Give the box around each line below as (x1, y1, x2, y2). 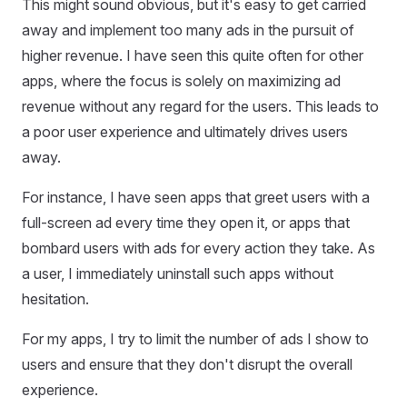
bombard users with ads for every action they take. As (22, 238, 375, 257)
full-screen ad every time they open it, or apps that (22, 213, 350, 232)
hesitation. (22, 289, 89, 308)
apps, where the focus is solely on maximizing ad (22, 71, 341, 90)
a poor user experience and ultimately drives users (22, 122, 348, 141)
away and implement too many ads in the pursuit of (22, 20, 354, 39)
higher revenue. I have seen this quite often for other (22, 45, 363, 65)
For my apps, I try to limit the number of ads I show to (22, 329, 369, 348)
